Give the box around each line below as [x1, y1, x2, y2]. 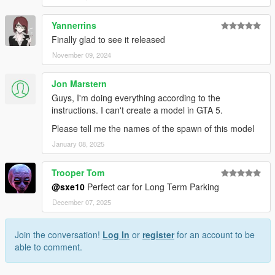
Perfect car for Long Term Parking [85, 180, 219, 193]
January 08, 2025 [52, 139, 104, 149]
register [142, 228, 174, 241]
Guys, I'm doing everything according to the [52, 91, 220, 104]
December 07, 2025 [52, 197, 111, 207]
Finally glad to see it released [52, 33, 165, 46]
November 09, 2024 [52, 50, 111, 60]
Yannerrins [52, 19, 96, 32]
